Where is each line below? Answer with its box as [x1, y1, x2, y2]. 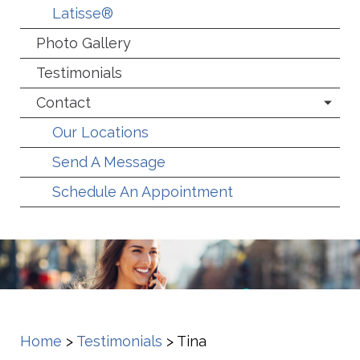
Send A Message [52, 153, 166, 171]
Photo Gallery [36, 35, 131, 52]
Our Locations [52, 124, 149, 141]
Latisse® [52, 5, 113, 22]
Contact [36, 94, 91, 112]
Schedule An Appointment [52, 183, 233, 201]
